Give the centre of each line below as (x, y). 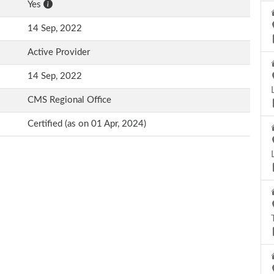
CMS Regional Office (69, 100)
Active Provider (59, 52)
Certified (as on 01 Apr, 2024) (87, 124)
